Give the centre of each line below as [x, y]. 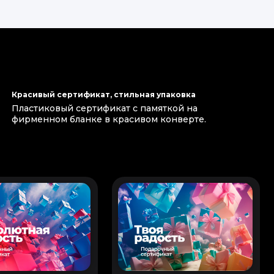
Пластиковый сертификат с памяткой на [105, 108]
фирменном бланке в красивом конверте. [109, 119]
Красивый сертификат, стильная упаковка [104, 94]
